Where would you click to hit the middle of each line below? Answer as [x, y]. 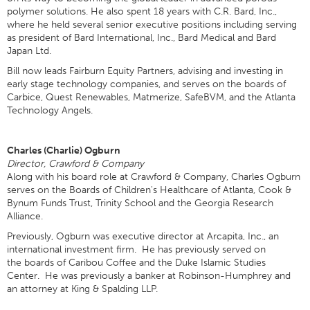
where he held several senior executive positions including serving [152, 25]
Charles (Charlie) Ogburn [64, 151]
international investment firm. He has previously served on [136, 249]
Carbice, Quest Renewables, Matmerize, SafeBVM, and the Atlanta [151, 97]
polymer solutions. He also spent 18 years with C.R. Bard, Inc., [142, 11]
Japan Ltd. [29, 51]
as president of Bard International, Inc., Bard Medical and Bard [142, 38]
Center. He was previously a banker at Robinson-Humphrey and [149, 276]
